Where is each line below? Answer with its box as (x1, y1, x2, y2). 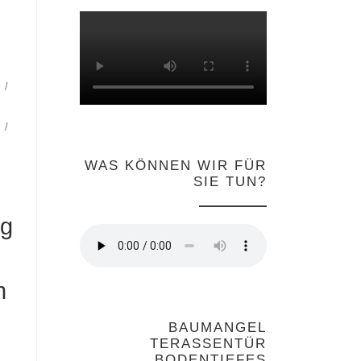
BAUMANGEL (168, 320, 267, 336)
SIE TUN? (193, 173, 267, 189)
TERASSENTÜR (150, 336, 267, 352)
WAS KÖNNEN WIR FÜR (85, 157, 267, 173)
